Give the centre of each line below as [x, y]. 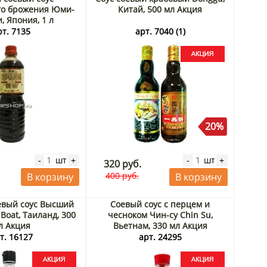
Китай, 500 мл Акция [160, 9]
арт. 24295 [160, 237]
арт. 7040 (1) [160, 31]
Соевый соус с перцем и [160, 204]
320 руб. [122, 164]
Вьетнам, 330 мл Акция [160, 225]
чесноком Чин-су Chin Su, [160, 215]
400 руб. [122, 175]
